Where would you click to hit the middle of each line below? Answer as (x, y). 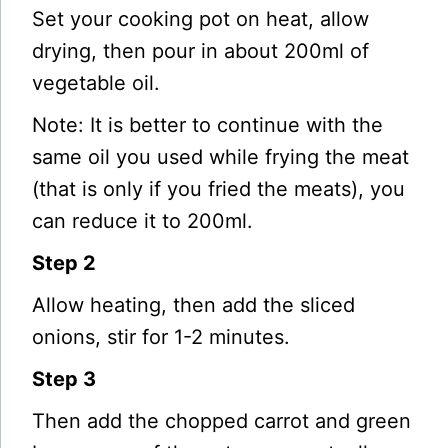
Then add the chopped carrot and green (222, 420)
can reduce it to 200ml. (143, 220)
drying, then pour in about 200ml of (201, 50)
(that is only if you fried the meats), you (219, 188)
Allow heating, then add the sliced (194, 304)
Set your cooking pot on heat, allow (201, 18)
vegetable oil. (96, 82)
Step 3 (64, 378)
